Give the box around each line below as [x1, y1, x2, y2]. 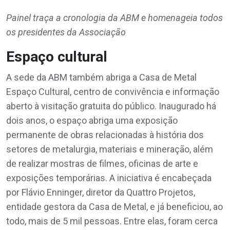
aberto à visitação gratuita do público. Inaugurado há [6, 100, 216, 111]
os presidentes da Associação [6, 26, 128, 37]
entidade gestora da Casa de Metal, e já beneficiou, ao [6, 201, 223, 212]
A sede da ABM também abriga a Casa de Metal [6, 71, 197, 83]
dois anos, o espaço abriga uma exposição [6, 114, 178, 126]
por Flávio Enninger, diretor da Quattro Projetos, [6, 186, 195, 198]
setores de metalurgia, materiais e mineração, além [6, 143, 213, 155]
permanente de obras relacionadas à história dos [6, 129, 204, 140]
